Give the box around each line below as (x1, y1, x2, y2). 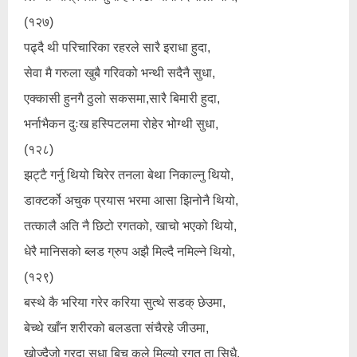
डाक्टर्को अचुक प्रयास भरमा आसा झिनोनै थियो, (24, 194, 238, 207)
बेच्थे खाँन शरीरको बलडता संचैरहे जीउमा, (24, 321, 209, 335)
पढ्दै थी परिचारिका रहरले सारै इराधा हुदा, (24, 41, 210, 54)
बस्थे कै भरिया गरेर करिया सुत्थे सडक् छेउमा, (24, 296, 226, 309)
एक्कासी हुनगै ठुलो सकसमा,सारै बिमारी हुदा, (24, 92, 220, 105)
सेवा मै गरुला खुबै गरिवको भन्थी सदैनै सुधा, (24, 66, 215, 80)
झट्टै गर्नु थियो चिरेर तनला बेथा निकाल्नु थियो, (24, 168, 233, 182)
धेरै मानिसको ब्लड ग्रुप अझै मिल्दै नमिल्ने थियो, (24, 245, 235, 258)
